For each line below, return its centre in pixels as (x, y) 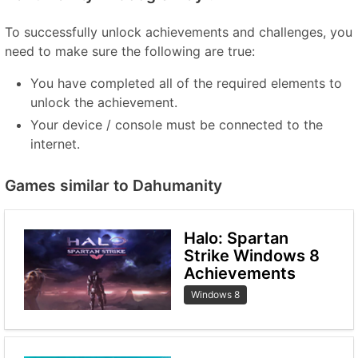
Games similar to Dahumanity (113, 185)
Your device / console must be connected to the (177, 125)
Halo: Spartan (236, 238)
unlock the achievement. (104, 102)
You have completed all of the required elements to (186, 83)
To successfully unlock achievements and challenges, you (179, 32)
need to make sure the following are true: (130, 51)
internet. (55, 144)
